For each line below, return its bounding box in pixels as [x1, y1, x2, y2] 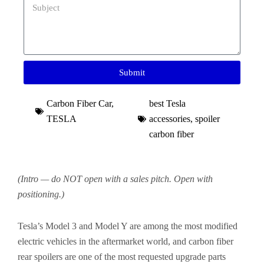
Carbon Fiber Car [47, 98, 111, 108]
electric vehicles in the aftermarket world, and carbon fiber [18, 236, 233, 246]
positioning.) [18, 189, 64, 199]
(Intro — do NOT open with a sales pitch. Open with [18, 174, 213, 184]
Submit [119, 67, 145, 77]
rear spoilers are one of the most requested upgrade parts [18, 252, 226, 262]
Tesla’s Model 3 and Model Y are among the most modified [18, 221, 237, 231]
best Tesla [149, 98, 186, 108]
